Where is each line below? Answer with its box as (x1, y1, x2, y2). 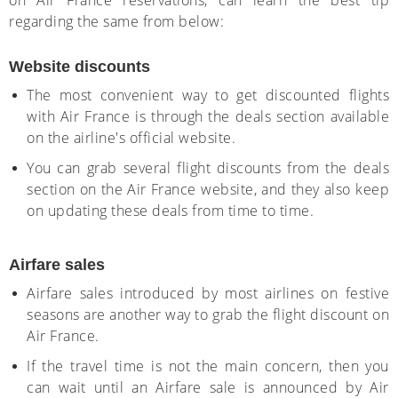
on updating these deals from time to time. (27, 201, 314, 220)
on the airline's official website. (27, 128, 235, 147)
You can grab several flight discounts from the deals (27, 158, 389, 178)
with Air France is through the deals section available (27, 107, 389, 126)
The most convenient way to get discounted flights (27, 85, 389, 105)
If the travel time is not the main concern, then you (27, 356, 389, 376)
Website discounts (9, 58, 150, 76)
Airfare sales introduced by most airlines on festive (27, 283, 389, 303)
